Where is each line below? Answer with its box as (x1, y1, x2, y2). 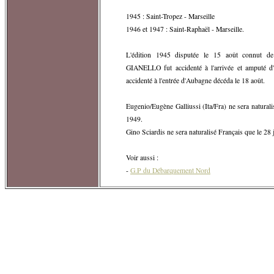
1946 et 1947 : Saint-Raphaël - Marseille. (126, 24, 244, 34)
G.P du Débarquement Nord (130, 165, 210, 175)
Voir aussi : (126, 152, 158, 162)
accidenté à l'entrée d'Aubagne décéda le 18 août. (126, 75, 265, 85)
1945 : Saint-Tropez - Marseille (126, 11, 215, 21)
